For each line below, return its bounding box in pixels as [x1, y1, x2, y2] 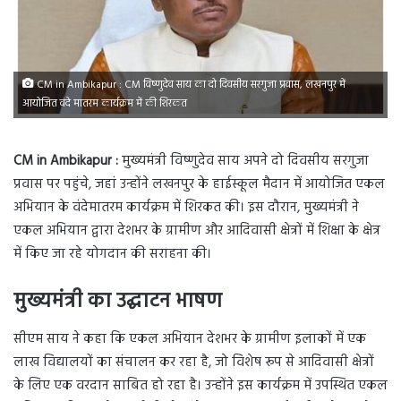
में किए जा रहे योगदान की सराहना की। [13, 243, 211, 266]
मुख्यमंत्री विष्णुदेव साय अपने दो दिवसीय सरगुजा [118, 150, 369, 173]
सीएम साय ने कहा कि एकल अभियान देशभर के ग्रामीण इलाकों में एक [13, 328, 366, 350]
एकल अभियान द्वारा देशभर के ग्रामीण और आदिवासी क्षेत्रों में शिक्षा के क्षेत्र [13, 220, 380, 243]
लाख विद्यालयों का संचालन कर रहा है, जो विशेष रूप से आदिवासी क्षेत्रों [13, 351, 374, 373]
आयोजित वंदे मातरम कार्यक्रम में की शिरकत [22, 96, 187, 113]
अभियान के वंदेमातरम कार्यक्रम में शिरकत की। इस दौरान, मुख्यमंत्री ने [13, 197, 359, 219]
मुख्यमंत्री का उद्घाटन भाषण [13, 286, 222, 320]
